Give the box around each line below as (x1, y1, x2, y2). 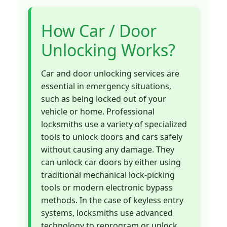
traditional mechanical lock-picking (41, 169, 175, 181)
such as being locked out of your (41, 93, 166, 105)
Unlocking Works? (41, 39, 175, 61)
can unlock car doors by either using (41, 157, 181, 168)
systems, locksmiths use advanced (41, 207, 173, 219)
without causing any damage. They (41, 144, 174, 156)
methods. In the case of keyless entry (41, 195, 183, 206)
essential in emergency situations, (41, 81, 171, 92)
